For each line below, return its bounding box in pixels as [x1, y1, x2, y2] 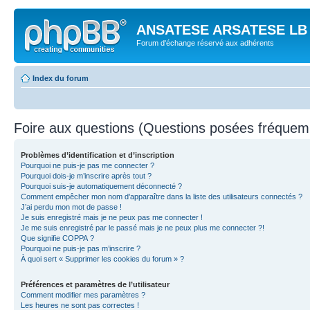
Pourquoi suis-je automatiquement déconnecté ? [21, 181, 182, 190]
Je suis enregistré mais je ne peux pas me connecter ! [21, 212, 203, 221]
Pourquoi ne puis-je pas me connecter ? [21, 161, 154, 170]
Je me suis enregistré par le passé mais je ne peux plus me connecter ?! [21, 223, 264, 232]
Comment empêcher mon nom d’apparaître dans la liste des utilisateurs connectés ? [21, 192, 302, 201]
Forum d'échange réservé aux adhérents [136, 39, 274, 47]
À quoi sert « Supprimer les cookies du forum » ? [21, 254, 184, 263]
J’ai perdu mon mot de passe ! [21, 202, 122, 211]
